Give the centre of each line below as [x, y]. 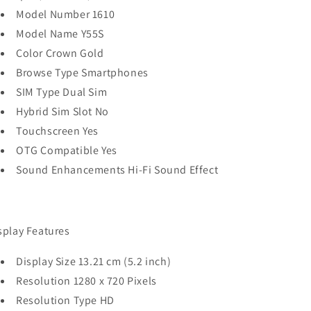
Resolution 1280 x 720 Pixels [86, 281]
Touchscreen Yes [57, 131]
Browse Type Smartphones [82, 73]
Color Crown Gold [60, 53]
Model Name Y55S [60, 34]
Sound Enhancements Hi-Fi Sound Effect [117, 170]
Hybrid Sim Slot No [62, 111]
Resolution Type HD [65, 300]
